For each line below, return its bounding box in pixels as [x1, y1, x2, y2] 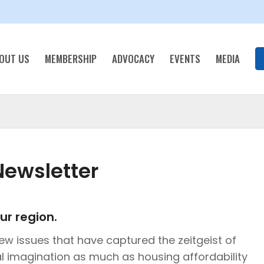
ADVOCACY [112, 51, 154, 66]
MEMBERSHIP [45, 51, 97, 66]
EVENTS [170, 51, 200, 66]
